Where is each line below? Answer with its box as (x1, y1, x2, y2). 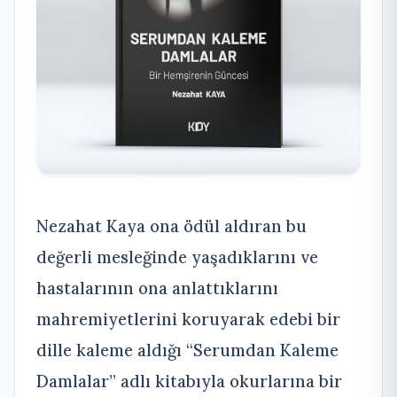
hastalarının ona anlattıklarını (36, 276, 278, 299)
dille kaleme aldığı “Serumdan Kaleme (36, 339, 339, 361)
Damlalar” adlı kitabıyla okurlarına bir (36, 370, 342, 392)
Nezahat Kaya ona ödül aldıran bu (36, 214, 307, 237)
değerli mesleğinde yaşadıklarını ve (36, 245, 318, 268)
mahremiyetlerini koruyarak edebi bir (36, 307, 340, 330)
